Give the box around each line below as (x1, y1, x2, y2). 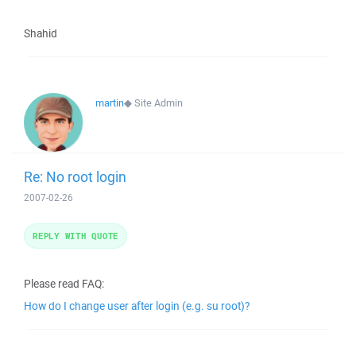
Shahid (24, 26, 57, 41)
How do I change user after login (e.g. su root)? (24, 299, 250, 313)
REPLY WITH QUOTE (33, 230, 118, 242)
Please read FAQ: (24, 277, 104, 291)
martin (95, 96, 124, 110)
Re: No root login (24, 167, 126, 186)
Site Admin (134, 96, 183, 110)
